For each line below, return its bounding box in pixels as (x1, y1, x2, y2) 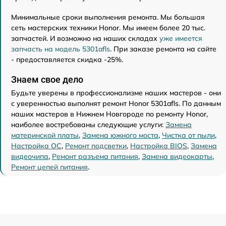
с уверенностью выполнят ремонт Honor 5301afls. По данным (11, 98, 221, 108)
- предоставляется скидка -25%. (11, 54, 123, 64)
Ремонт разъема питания (52, 151, 138, 161)
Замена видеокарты (142, 151, 212, 161)
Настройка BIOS (130, 141, 187, 150)
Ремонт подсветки (65, 141, 127, 150)
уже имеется (159, 33, 202, 43)
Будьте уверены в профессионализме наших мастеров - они (11, 88, 221, 97)
